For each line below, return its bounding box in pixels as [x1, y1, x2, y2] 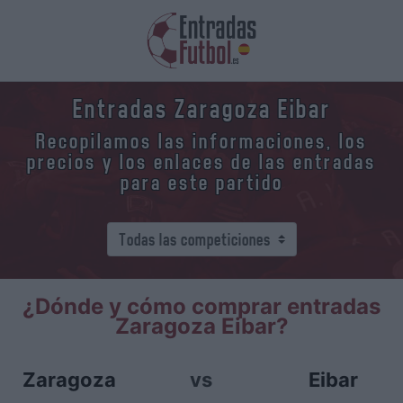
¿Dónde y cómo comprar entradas [22, 293, 381, 319]
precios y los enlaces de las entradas [27, 150, 376, 174]
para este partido [120, 171, 283, 194]
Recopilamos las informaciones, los [36, 130, 367, 153]
